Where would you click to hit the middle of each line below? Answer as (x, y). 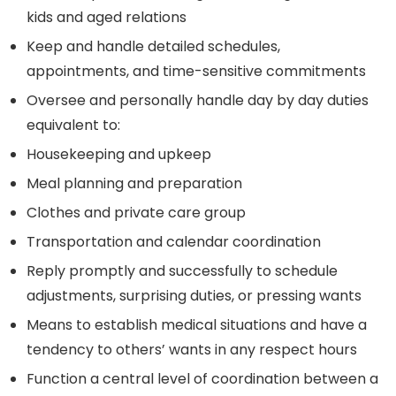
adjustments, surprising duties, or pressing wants (194, 295)
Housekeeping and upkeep (119, 154)
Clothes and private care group (136, 212)
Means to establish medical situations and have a (197, 324)
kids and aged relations (107, 17)
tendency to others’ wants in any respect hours (192, 349)
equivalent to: (73, 125)
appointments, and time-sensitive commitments (196, 71)
